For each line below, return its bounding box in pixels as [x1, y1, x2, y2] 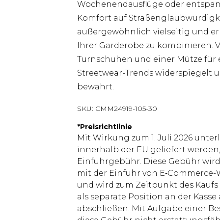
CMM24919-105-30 [95, 104, 157, 113]
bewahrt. [77, 82, 114, 91]
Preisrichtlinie [80, 122, 132, 131]
